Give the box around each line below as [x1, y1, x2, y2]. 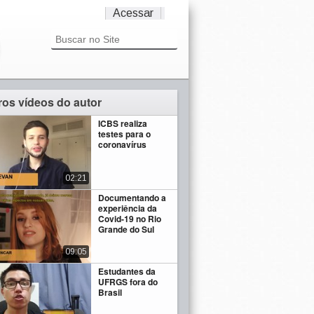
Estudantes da [98, 265, 156, 278]
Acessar [113, 7, 153, 19]
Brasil [98, 286, 123, 299]
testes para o [98, 128, 151, 140]
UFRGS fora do [98, 275, 158, 289]
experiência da [98, 201, 158, 214]
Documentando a [98, 191, 167, 204]
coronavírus [98, 138, 147, 151]
